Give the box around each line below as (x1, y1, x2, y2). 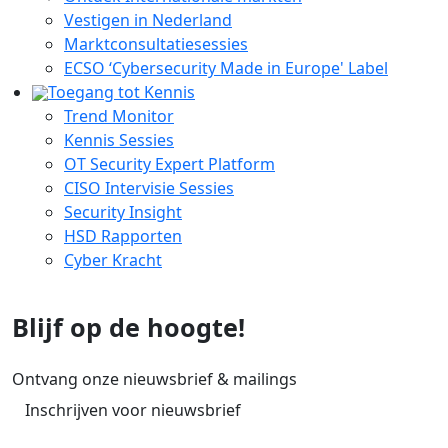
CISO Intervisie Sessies (64, 176, 234, 199)
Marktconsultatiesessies (64, 32, 248, 55)
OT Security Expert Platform (64, 152, 275, 175)
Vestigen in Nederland (64, 8, 232, 31)
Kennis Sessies (64, 128, 174, 151)
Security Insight (64, 200, 182, 223)
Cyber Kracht (64, 248, 162, 271)
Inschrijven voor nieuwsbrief (25, 398, 241, 421)
